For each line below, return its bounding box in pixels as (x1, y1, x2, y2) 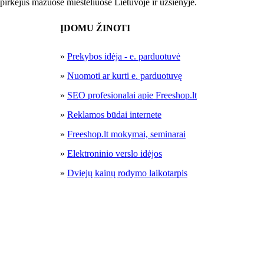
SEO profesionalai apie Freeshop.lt (67, 90, 197, 100)
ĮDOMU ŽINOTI (60, 23, 130, 33)
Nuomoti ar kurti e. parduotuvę (67, 71, 182, 81)
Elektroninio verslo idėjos (67, 148, 162, 159)
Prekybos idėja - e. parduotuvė (67, 51, 180, 61)
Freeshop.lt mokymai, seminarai (67, 129, 186, 139)
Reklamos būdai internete (67, 110, 161, 120)
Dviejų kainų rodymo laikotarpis (67, 168, 187, 178)
